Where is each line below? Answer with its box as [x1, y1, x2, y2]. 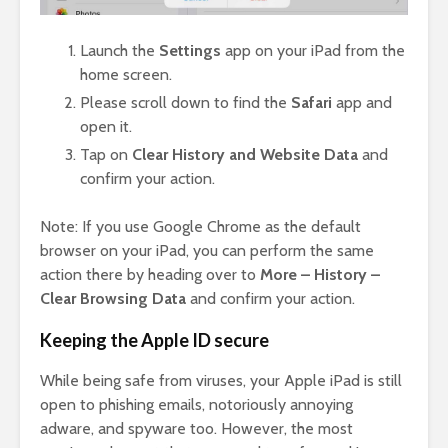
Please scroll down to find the [80, 92, 291, 112]
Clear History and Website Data [132, 144, 358, 164]
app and [332, 92, 392, 112]
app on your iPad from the [221, 40, 405, 60]
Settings [159, 40, 221, 60]
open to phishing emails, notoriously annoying [40, 394, 353, 414]
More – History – [260, 264, 380, 284]
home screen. [80, 64, 172, 84]
